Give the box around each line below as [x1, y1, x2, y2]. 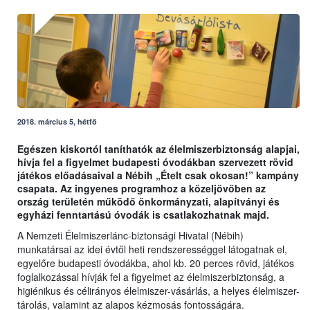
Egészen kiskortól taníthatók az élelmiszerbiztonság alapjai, [17, 142, 300, 156]
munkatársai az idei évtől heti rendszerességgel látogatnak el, [17, 242, 287, 257]
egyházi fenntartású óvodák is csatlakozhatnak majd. [17, 208, 269, 222]
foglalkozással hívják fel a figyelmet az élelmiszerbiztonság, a [17, 270, 284, 284]
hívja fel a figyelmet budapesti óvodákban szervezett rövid [17, 155, 293, 170]
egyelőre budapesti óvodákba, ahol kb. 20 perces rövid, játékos [17, 256, 294, 271]
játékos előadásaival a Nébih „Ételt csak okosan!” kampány [17, 168, 299, 183]
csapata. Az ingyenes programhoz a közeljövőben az [17, 181, 266, 196]
